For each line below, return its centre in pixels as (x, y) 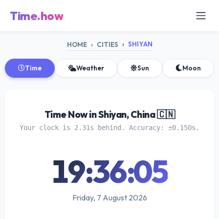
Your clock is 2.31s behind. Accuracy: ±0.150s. (109, 127)
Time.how (36, 15)
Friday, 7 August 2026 (109, 197)
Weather (90, 68)
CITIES (107, 44)
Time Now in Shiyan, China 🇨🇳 (109, 114)
